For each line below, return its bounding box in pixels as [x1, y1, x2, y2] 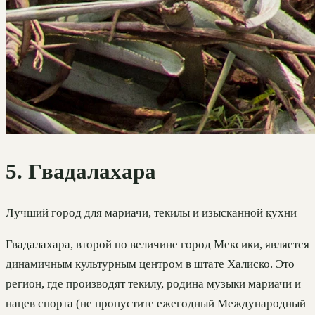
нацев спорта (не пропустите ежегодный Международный [6, 297, 306, 311]
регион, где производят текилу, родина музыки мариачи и [6, 277, 301, 291]
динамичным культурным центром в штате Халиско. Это [6, 257, 295, 271]
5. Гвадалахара [6, 159, 156, 184]
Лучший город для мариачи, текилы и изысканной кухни [6, 206, 297, 220]
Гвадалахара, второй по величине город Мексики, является [6, 238, 309, 252]
